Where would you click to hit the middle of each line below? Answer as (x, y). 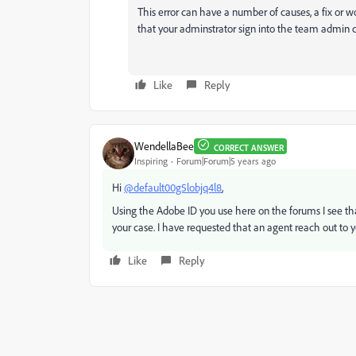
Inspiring (151, 161)
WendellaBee (164, 146)
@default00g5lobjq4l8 (173, 187)
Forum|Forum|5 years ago (226, 161)
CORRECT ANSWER (249, 147)
